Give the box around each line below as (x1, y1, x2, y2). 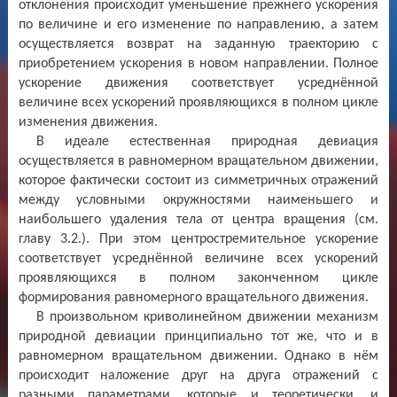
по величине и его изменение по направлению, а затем (18, 17, 378, 32)
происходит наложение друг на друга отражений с (18, 368, 378, 383)
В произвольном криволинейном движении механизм (35, 309, 378, 324)
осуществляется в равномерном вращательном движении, (18, 153, 378, 168)
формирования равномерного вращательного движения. (18, 290, 369, 305)
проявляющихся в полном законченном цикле (18, 270, 378, 285)
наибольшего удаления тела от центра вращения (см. (18, 212, 378, 227)
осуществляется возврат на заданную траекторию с (18, 36, 378, 51)
